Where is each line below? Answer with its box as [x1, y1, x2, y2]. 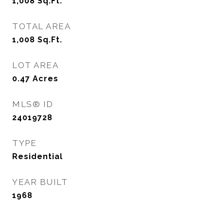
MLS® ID [12, 99, 54, 109]
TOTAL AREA [12, 21, 71, 31]
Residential [12, 152, 63, 161]
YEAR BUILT [12, 177, 68, 187]
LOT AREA [12, 60, 58, 70]
